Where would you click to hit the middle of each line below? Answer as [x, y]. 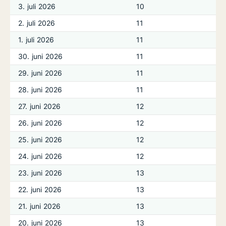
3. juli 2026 [37, 6]
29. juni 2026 [40, 73]
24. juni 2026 [40, 156]
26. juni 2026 [40, 123]
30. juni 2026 [41, 56]
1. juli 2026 [36, 40]
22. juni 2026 [40, 189]
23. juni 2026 [40, 173]
